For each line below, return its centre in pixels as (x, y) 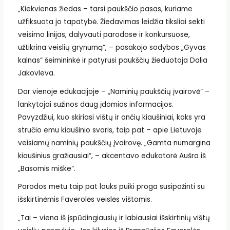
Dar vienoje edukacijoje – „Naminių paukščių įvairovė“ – (113, 91)
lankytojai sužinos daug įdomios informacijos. (95, 104)
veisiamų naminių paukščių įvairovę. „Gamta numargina (114, 143)
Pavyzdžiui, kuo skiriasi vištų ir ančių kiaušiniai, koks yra (111, 117)
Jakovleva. (36, 73)
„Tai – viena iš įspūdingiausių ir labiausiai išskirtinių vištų (114, 218)
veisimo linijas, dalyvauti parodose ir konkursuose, (104, 34)
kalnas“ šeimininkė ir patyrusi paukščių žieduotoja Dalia (112, 60)
